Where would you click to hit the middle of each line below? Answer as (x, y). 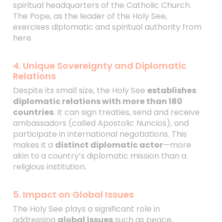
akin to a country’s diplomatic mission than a (99, 156)
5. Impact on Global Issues (73, 194)
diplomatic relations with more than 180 (97, 101)
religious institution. (49, 167)
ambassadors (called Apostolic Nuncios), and (101, 123)
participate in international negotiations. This (100, 134)
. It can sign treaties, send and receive (126, 112)
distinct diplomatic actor (109, 145)
